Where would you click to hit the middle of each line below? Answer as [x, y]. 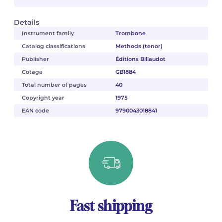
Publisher [35, 59]
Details [27, 22]
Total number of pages [54, 84]
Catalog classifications [54, 46]
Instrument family [48, 33]
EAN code [35, 110]
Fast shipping [111, 206]
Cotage [32, 72]
